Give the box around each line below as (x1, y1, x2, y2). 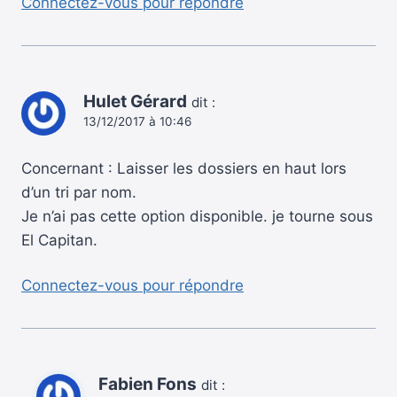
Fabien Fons (98, 373, 197, 394)
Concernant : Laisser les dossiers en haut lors (21, 160, 346, 178)
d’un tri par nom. (21, 183, 136, 202)
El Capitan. (21, 231, 97, 250)
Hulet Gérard (83, 91, 187, 113)
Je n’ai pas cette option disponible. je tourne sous (21, 207, 373, 226)
